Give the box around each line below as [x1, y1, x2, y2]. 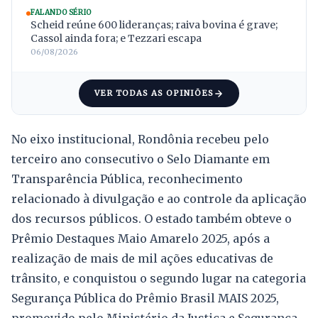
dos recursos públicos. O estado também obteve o [11, 212, 292, 226]
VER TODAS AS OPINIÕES [94, 88, 214, 99]
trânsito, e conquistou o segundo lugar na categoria [11, 271, 306, 286]
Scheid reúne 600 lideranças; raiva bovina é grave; [31, 18, 278, 32]
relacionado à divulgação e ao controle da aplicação [11, 192, 307, 207]
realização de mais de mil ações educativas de [11, 251, 273, 266]
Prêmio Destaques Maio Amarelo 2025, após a [11, 231, 270, 246]
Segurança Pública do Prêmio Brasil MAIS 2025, [11, 291, 279, 306]
